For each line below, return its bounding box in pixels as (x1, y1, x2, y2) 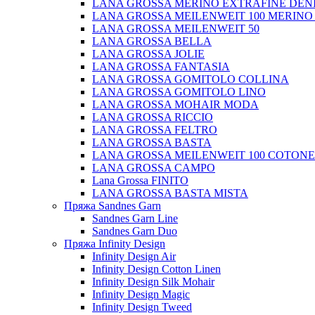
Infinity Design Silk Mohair (92, 276, 214, 288)
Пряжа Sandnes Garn (64, 200, 161, 212)
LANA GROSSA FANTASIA (92, 60, 230, 72)
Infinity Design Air (92, 250, 176, 262)
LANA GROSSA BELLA (92, 35, 212, 47)
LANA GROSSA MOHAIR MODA (92, 98, 259, 110)
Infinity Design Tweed (92, 301, 192, 313)
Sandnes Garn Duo (92, 225, 177, 237)
